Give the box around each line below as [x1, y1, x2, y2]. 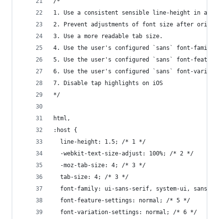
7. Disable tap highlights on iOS [53, 80, 163, 87]
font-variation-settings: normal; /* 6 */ [53, 209, 197, 216]
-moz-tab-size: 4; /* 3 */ [53, 162, 146, 169]
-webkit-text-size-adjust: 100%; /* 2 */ [53, 150, 194, 157]
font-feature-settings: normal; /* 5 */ [53, 197, 190, 204]
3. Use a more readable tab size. [53, 33, 163, 40]
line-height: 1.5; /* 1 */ [53, 138, 146, 145]
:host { [53, 127, 77, 133]
